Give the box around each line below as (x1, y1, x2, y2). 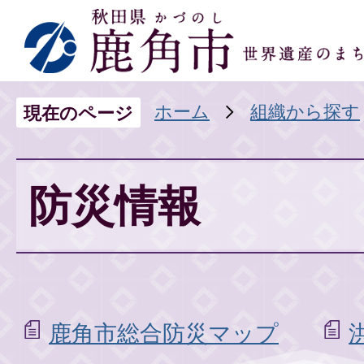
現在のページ (24, 102, 133, 123)
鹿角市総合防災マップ (49, 319, 279, 347)
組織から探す (250, 100, 360, 122)
